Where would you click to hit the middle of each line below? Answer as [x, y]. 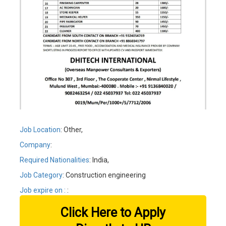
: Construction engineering [104, 175]
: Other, [72, 129]
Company [35, 145]
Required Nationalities [54, 160]
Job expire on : [43, 190]
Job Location [40, 129]
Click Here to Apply [113, 212]
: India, [99, 160]
